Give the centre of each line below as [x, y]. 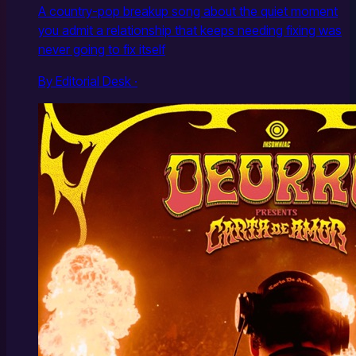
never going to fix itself [102, 50]
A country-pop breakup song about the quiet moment [188, 12]
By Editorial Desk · [88, 81]
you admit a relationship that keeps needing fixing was [190, 31]
